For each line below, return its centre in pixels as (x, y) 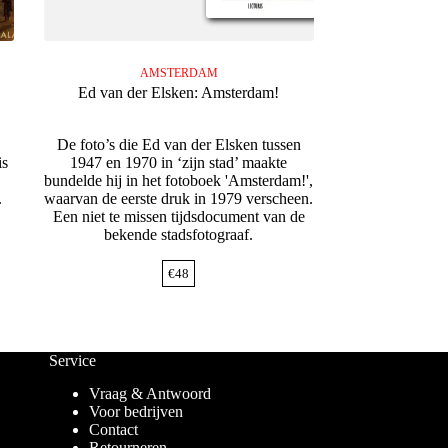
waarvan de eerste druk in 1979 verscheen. (179, 199)
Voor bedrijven (135, 412)
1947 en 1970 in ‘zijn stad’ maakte (179, 163)
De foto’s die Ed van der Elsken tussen (178, 145)
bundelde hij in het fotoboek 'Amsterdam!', (179, 181)
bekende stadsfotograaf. (179, 235)
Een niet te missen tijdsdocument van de (178, 217)
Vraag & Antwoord (149, 394)
